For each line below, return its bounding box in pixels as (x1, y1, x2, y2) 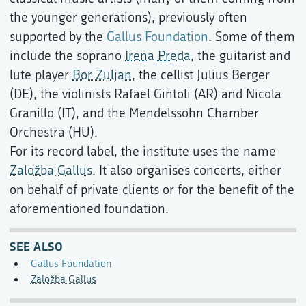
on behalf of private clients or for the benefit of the (10, 182, 294, 197)
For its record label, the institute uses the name (10, 143, 276, 159)
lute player (10, 67, 72, 83)
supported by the (10, 29, 107, 44)
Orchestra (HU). (10, 124, 98, 140)
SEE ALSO (10, 238, 63, 254)
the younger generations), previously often (10, 10, 247, 25)
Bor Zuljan (72, 67, 132, 83)
